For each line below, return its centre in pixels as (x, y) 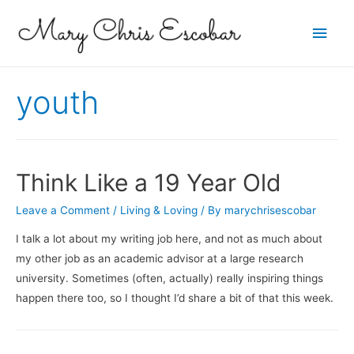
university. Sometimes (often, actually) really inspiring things (169, 278)
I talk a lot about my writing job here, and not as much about (169, 238)
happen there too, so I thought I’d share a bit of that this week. (175, 298)
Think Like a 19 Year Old (149, 183)
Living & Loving (159, 211)
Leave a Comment (63, 211)
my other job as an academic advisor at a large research (160, 258)
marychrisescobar (270, 211)
